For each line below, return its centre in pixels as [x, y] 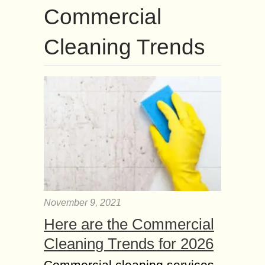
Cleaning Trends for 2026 [129, 243]
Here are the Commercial [129, 224]
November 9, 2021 [83, 202]
